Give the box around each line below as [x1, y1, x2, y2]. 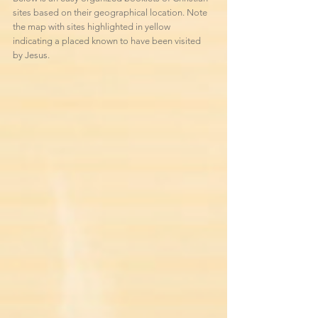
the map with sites [13, 21, 87, 32]
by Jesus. [13, 50, 52, 60]
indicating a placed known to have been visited [13, 35, 201, 46]
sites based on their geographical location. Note [13, 7, 207, 18]
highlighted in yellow [87, 21, 170, 32]
